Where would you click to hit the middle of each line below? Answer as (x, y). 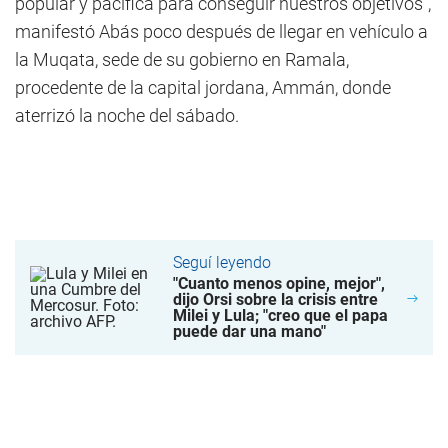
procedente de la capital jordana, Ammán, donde (203, 87)
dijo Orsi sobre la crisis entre (275, 299)
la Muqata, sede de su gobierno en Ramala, (182, 59)
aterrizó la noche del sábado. (127, 115)
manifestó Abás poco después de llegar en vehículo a (221, 31)
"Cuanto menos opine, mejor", (278, 283)
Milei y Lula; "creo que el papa (280, 315)
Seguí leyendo (221, 262)
